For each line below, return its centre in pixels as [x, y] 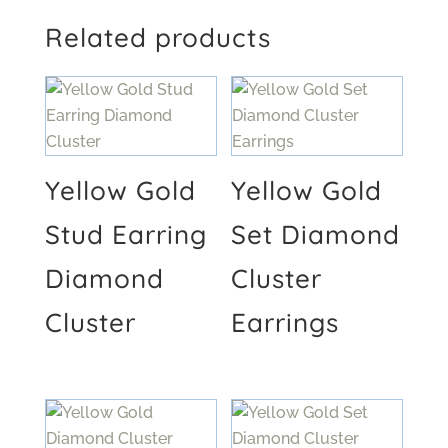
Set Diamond [316, 234]
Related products [157, 37]
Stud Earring [125, 234]
